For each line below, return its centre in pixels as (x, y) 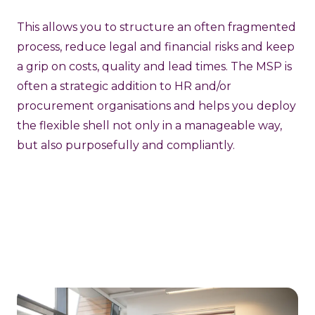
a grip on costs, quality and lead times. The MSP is (154, 66)
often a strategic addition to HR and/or (124, 86)
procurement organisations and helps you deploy (156, 105)
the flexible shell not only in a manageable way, (149, 125)
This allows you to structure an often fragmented (156, 27)
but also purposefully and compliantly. (126, 145)
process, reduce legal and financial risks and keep (156, 46)
